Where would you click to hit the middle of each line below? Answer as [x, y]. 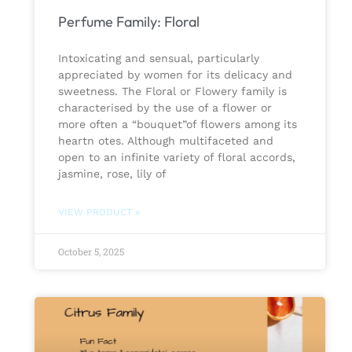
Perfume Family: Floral [128, 21]
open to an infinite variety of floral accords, [176, 157]
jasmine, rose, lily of [112, 173]
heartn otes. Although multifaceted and [165, 140]
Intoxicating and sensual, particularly [158, 58]
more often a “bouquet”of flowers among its [177, 124]
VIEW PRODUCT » [99, 212]
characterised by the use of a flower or [165, 107]
